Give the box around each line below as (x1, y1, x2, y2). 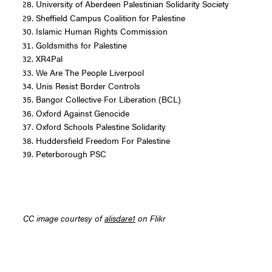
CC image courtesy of (23, 211, 105, 224)
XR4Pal (35, 52, 63, 65)
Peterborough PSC (35, 148, 106, 160)
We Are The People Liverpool (35, 66, 144, 78)
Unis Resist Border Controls (35, 79, 140, 92)
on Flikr (135, 211, 169, 224)
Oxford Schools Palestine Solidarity (35, 120, 166, 133)
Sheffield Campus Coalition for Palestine (35, 11, 185, 24)
